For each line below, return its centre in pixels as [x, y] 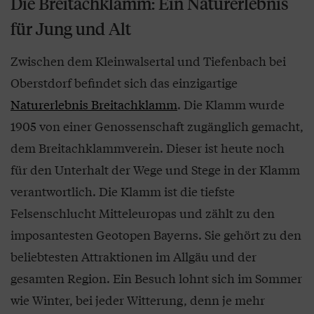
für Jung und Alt [71, 29]
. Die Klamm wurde [231, 104]
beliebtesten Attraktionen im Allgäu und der [134, 256]
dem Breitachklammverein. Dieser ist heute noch [148, 148]
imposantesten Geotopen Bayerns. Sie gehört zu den [156, 234]
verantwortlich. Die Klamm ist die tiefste [123, 191]
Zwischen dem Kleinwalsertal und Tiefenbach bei [148, 61]
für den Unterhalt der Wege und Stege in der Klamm [155, 169]
